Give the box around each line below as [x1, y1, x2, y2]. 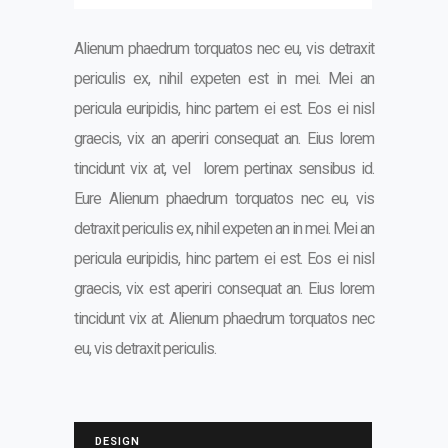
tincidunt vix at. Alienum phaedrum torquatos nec [74, 309, 374, 328]
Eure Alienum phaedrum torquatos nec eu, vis [74, 189, 374, 208]
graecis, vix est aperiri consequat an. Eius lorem [74, 279, 374, 298]
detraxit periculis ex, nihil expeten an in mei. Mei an [74, 219, 374, 238]
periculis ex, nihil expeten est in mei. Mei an [74, 69, 374, 88]
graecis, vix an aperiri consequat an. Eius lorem [74, 129, 374, 148]
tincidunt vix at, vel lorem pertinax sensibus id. [74, 159, 374, 178]
